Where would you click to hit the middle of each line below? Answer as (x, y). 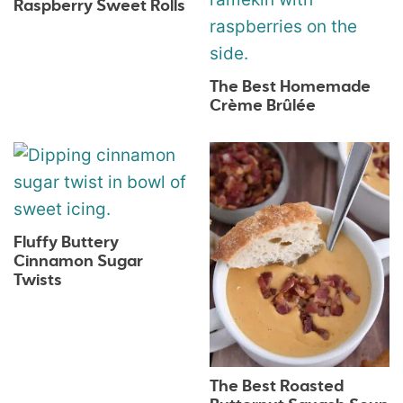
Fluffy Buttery (67, 243)
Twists (38, 281)
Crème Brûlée (262, 106)
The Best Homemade (290, 87)
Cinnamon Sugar (79, 262)
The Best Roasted (276, 387)
